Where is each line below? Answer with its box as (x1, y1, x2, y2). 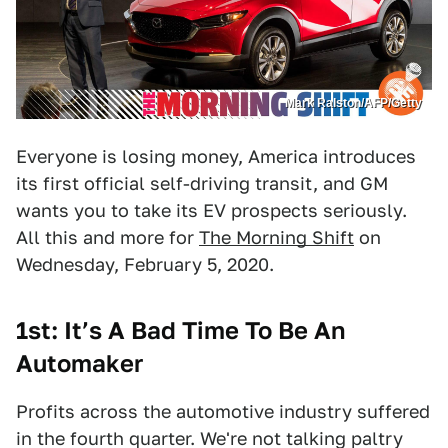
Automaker (16, 349, 143, 379)
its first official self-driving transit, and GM (16, 173, 388, 195)
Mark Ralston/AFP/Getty (285, 96, 422, 111)
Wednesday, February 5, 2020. (16, 254, 274, 276)
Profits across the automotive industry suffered (16, 401, 430, 423)
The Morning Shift (199, 227, 354, 249)
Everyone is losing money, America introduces (16, 146, 416, 168)
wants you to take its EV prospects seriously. (16, 200, 407, 222)
